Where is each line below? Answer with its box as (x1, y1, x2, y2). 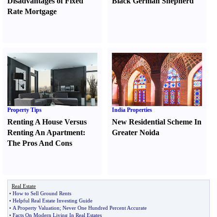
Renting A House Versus (7, 118, 87, 126)
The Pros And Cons (7, 139, 72, 147)
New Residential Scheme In (112, 118, 202, 126)
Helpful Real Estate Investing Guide (13, 198, 93, 203)
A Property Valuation (13, 205, 60, 211)
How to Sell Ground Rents (13, 190, 71, 196)
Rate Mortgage (7, 7, 57, 15)
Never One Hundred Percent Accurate (62, 205, 147, 211)
